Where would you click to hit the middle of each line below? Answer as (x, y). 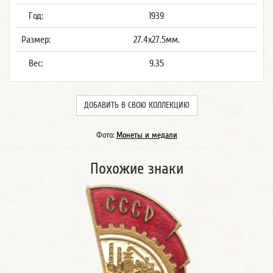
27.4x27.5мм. (156, 40)
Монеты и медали (147, 135)
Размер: (36, 40)
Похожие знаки (136, 169)
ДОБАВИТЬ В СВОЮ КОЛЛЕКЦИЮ (136, 105)
